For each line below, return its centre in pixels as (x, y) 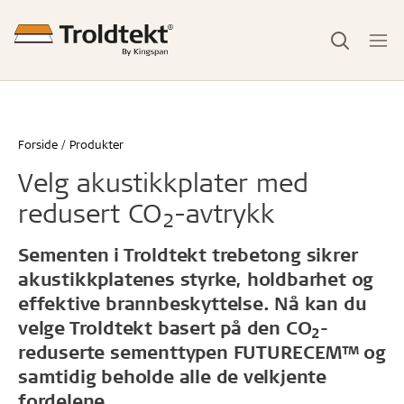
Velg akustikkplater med (163, 182)
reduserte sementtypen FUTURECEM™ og (202, 352)
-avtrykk (225, 212)
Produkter (96, 144)
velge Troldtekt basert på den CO (165, 327)
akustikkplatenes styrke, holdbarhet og (196, 279)
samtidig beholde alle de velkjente (173, 376)
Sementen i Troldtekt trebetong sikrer (188, 254)
